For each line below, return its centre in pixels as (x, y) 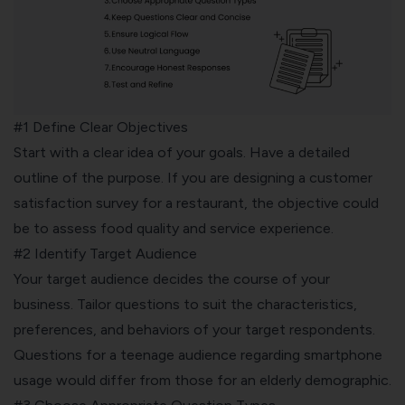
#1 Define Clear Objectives (101, 127)
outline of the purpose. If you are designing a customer (193, 177)
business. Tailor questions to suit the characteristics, (185, 304)
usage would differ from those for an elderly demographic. (202, 380)
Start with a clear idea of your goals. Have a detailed (182, 152)
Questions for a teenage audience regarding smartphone (198, 354)
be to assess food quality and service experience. (174, 228)
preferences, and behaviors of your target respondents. (194, 329)
